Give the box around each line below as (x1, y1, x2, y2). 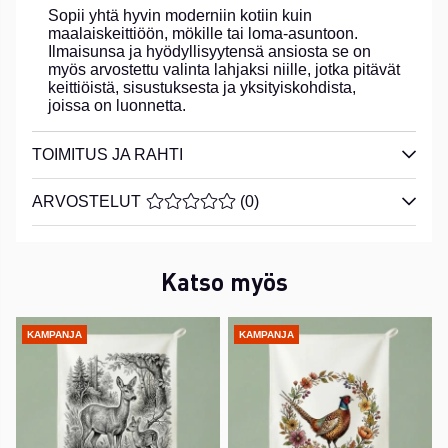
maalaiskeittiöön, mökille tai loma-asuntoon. (48, 24, 358, 42)
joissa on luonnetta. (48, 96, 186, 114)
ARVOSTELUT (32, 192, 141, 210)
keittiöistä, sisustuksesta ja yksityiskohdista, (48, 78, 356, 96)
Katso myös (160, 265, 288, 297)
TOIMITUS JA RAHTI (32, 145, 183, 163)
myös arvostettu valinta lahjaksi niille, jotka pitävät (48, 60, 400, 78)
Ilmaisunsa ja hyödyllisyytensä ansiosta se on (48, 42, 371, 60)
